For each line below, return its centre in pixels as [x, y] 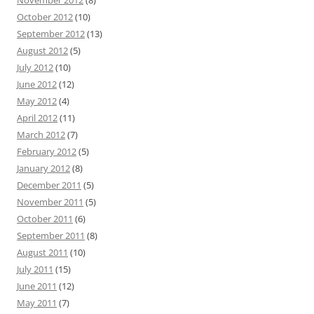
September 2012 [51, 34]
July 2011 [35, 269]
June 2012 [37, 84]
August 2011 [42, 252]
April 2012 [37, 118]
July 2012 [35, 67]
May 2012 [37, 101]
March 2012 [41, 135]
